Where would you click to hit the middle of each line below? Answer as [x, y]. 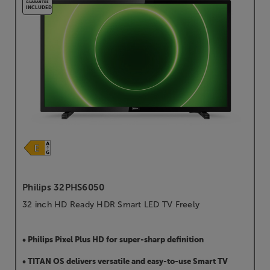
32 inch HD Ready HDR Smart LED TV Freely [111, 205]
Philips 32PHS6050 [64, 188]
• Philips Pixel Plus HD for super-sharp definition [113, 240]
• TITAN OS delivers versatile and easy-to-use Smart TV [125, 262]
